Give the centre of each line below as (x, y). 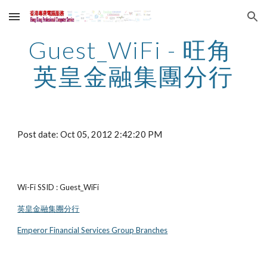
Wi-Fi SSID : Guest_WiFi (58, 187)
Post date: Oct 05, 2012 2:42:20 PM (90, 134)
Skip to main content (52, 22)
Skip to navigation (220, 22)
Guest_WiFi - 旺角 (131, 50)
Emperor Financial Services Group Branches (93, 230)
